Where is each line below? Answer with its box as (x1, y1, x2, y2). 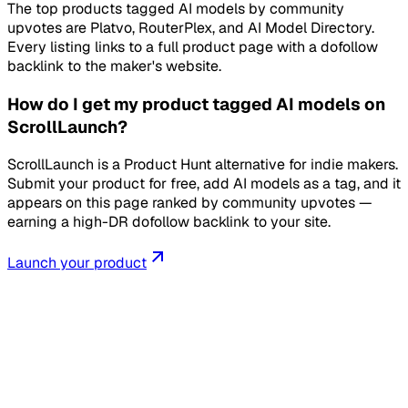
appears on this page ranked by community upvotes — (7, 193, 372, 213)
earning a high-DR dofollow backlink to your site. (7, 212, 331, 232)
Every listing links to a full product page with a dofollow (7, 36, 378, 56)
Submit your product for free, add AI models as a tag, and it (7, 174, 401, 194)
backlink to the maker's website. (7, 56, 221, 76)
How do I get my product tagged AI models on (7, 92, 385, 116)
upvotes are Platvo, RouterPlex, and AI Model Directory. (7, 17, 374, 37)
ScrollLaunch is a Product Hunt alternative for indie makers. (7, 155, 398, 175)
